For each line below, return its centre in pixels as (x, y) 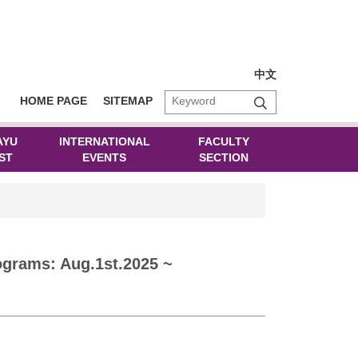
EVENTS (105, 157)
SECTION (224, 157)
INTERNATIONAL (104, 141)
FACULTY (224, 141)
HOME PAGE (54, 100)
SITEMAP (128, 100)
